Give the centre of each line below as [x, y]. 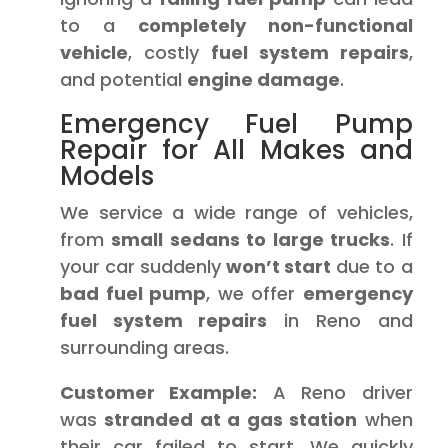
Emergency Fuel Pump [236, 124]
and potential [123, 79]
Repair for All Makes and [236, 150]
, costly [169, 52]
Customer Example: [159, 392]
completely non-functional [275, 25]
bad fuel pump [133, 293]
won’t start [279, 266]
